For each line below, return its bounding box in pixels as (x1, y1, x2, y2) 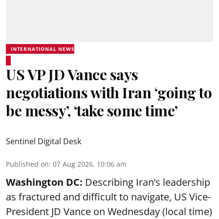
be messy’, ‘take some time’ (6, 100, 178, 120)
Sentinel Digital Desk (6, 135, 81, 147)
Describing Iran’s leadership (85, 175, 210, 189)
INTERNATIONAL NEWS (11, 45, 75, 52)
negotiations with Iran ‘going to (6, 82, 212, 102)
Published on (6, 159, 49, 169)
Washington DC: (6, 175, 85, 189)
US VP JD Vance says (6, 64, 138, 84)
